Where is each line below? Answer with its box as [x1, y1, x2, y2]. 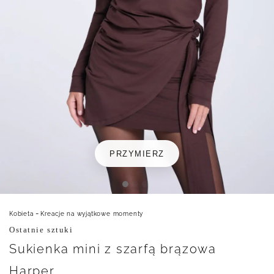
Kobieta [9, 210, 34, 217]
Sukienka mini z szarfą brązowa [9, 242, 217, 256]
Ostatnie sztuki [9, 224, 73, 234]
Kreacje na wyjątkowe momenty [40, 210, 144, 217]
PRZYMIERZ [109, 149, 165, 158]
